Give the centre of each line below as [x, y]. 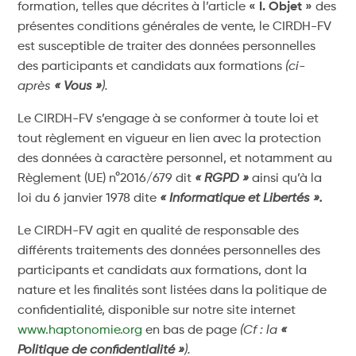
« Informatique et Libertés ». [242, 199]
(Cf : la [261, 331]
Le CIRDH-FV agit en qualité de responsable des [159, 231]
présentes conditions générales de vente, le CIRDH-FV [175, 27]
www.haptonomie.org [80, 331]
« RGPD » [222, 179]
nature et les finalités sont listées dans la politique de [172, 291]
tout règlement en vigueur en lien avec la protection [170, 139]
